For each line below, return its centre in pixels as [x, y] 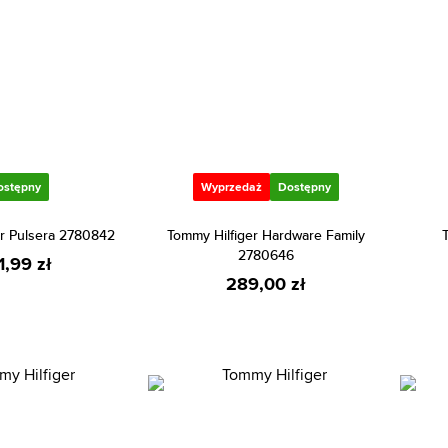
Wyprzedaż [231, 187]
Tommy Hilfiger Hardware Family [266, 235]
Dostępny [304, 187]
